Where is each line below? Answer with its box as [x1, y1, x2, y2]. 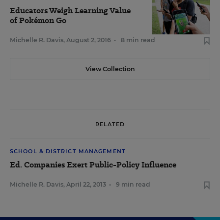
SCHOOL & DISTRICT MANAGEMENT [10, 148, 126, 155]
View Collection [85, 65, 135, 73]
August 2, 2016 [66, 36, 111, 44]
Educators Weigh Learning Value [10, 5, 131, 16]
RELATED [95, 120, 125, 128]
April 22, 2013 [66, 181, 106, 188]
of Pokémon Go [10, 15, 66, 26]
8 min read [121, 36, 155, 44]
